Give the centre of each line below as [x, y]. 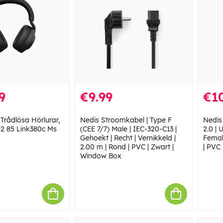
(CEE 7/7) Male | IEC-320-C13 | [128, 129]
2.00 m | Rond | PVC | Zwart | [127, 147]
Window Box [101, 156]
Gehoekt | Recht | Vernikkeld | [128, 138]
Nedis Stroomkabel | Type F [126, 120]
